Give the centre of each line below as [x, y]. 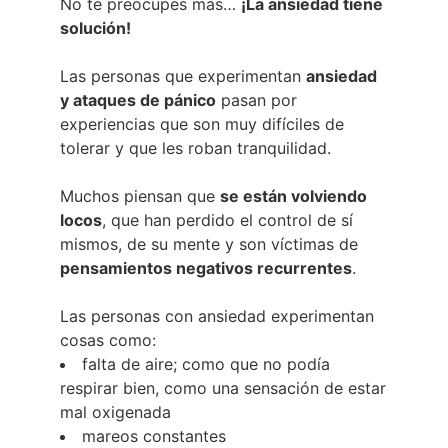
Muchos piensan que [140, 196]
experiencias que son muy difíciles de [202, 124]
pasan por [256, 100]
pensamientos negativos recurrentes [206, 268]
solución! [95, 28]
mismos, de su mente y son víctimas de [209, 244]
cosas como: [108, 340]
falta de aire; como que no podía [206, 364]
